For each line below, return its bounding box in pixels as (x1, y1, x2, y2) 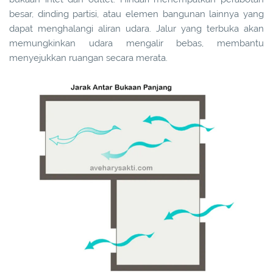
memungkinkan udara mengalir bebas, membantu (9, 38, 264, 49)
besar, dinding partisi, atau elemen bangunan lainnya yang (9, 9, 264, 20)
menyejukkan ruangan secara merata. (9, 52, 168, 64)
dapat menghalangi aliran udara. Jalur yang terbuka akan (9, 23, 264, 35)
